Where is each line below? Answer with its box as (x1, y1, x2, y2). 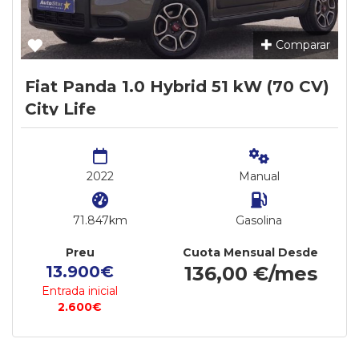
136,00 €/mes (184, 262, 317, 285)
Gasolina (236, 213, 282, 228)
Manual (238, 169, 280, 184)
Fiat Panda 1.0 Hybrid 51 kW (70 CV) (25, 77, 329, 96)
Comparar (272, 38, 330, 52)
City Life (25, 99, 96, 119)
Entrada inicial (42, 284, 119, 298)
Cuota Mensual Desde (183, 245, 319, 260)
